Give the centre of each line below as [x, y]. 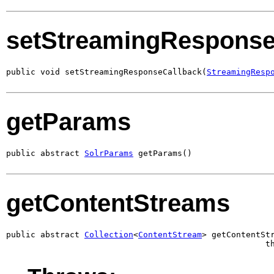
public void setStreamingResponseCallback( [106, 72]
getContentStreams [118, 203]
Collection [109, 234]
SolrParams [109, 153]
